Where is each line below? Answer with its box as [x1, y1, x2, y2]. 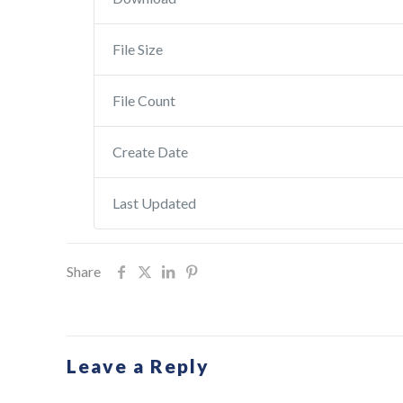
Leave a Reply [67, 354, 210, 377]
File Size [112, 40, 164, 58]
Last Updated [112, 193, 197, 211]
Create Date [112, 142, 189, 160]
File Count [112, 91, 176, 109]
